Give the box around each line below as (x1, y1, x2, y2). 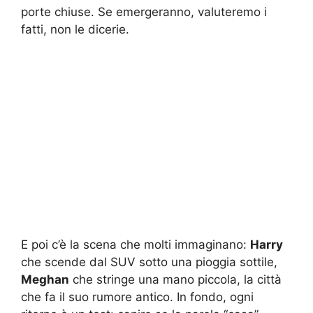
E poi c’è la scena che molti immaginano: (21, 238, 250, 252)
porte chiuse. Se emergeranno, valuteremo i (21, 4, 267, 19)
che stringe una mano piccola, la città (69, 272, 282, 287)
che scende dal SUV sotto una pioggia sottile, (21, 255, 277, 270)
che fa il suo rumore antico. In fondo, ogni (21, 290, 254, 305)
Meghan (21, 272, 69, 287)
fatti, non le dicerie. (21, 22, 129, 36)
